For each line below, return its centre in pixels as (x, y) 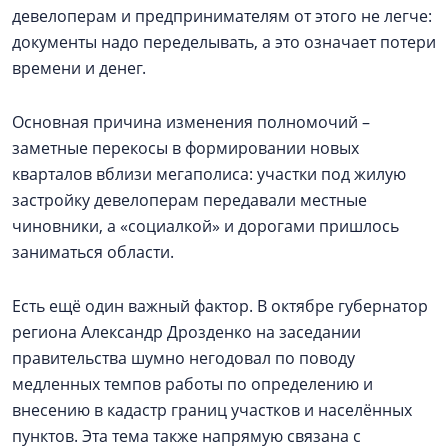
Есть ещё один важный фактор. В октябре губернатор (220, 306)
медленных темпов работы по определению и (192, 384)
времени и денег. (79, 68)
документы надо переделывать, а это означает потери (224, 42)
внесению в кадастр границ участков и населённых (212, 410)
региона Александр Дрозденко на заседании (186, 332)
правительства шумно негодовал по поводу (183, 358)
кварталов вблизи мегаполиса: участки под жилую (209, 174)
